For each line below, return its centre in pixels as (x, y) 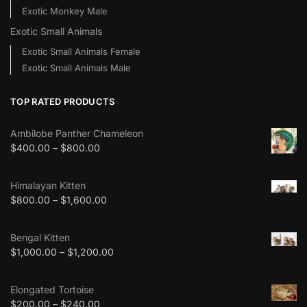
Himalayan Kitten (48, 186)
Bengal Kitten (40, 238)
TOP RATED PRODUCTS (63, 101)
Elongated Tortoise (52, 290)
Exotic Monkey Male (64, 11)
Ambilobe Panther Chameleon (77, 134)
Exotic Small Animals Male (76, 68)
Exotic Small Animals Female (81, 52)
